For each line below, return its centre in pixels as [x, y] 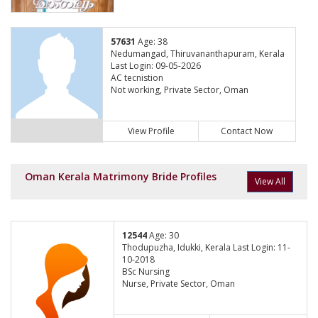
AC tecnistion [137, 77]
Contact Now [247, 131]
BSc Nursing [146, 271]
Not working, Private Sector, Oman [179, 89]
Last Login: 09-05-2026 [155, 65]
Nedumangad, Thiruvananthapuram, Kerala [197, 53]
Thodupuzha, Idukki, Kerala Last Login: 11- [206, 247]
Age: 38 [151, 41]
